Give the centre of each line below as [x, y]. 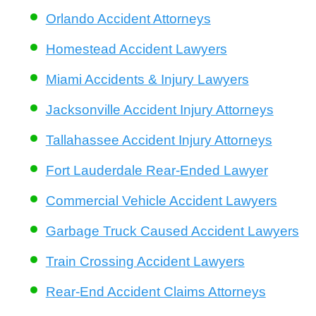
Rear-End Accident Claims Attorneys [156, 292]
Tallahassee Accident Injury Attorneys [159, 140]
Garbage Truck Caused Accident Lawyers [172, 231]
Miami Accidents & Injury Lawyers [147, 80]
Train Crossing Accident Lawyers [145, 262]
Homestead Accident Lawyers [136, 49]
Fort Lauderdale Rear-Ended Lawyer [157, 171]
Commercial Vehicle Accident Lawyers [161, 201]
